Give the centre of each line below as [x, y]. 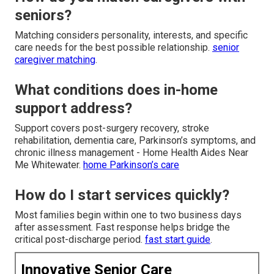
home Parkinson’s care [131, 165]
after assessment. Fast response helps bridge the [122, 228]
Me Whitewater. [49, 165]
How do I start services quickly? [122, 195]
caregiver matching [55, 60]
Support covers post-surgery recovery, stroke [112, 128]
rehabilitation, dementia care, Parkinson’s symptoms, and [135, 141]
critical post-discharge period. [80, 240]
